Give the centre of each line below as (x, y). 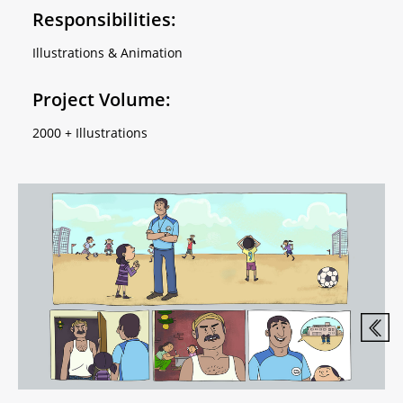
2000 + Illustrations (90, 132)
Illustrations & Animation (107, 52)
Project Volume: (101, 99)
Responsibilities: (104, 19)
